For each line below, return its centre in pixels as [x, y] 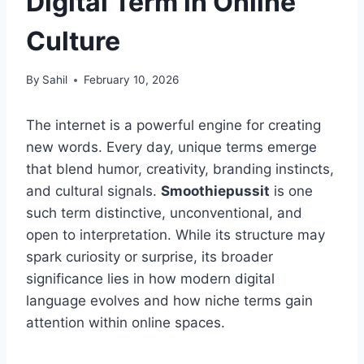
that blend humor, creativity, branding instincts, [180, 169]
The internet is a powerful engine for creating [173, 126]
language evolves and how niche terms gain [169, 301]
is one [291, 191]
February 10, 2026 [132, 80]
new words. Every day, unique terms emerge [171, 147]
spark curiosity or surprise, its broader [149, 257]
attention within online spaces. [126, 323]
